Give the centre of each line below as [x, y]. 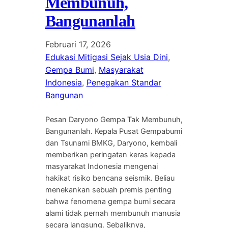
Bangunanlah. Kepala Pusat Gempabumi [113, 132]
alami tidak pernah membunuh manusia [113, 213]
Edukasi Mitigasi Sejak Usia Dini [106, 57]
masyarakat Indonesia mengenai [101, 167]
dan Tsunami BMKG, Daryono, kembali [111, 143]
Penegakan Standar [124, 83]
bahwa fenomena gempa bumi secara [110, 202]
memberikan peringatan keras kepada [110, 155]
